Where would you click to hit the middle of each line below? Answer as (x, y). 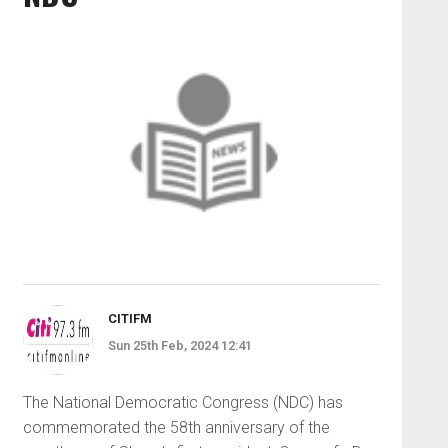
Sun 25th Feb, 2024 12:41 (179, 345)
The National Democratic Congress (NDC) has (182, 402)
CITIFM (129, 318)
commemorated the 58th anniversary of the (176, 427)
